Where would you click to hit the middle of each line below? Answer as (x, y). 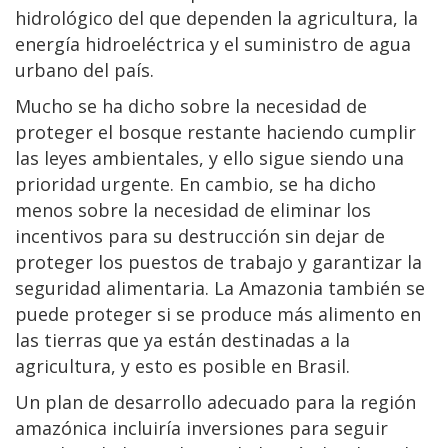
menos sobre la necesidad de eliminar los (193, 209)
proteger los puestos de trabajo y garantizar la (218, 261)
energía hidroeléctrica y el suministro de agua (213, 43)
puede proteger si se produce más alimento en (218, 313)
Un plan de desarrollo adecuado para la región (215, 401)
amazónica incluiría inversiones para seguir (201, 427)
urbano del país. (84, 69)
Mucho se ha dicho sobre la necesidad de (191, 105)
